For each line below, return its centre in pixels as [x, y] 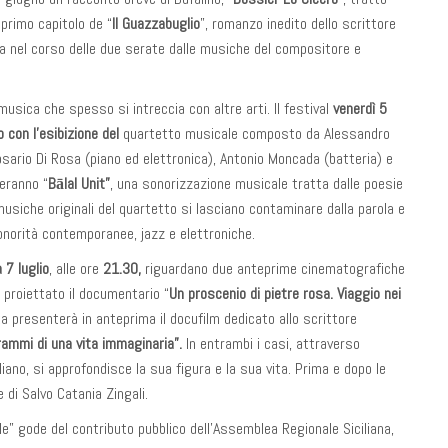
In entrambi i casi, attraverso [273, 343]
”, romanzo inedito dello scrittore [298, 23]
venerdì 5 [360, 108]
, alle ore [76, 268]
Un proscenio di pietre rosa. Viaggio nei [285, 293]
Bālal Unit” [79, 183]
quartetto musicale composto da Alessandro [256, 133]
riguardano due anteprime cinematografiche [275, 268]
